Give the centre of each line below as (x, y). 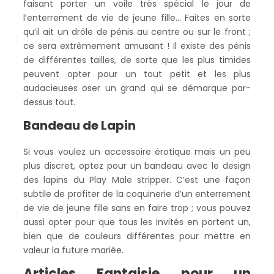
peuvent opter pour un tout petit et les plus (137, 74)
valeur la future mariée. (73, 250)
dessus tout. (49, 102)
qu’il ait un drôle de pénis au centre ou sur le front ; (137, 32)
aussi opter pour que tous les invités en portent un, (137, 222)
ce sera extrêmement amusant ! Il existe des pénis (137, 46)
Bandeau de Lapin (80, 125)
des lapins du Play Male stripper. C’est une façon (137, 180)
